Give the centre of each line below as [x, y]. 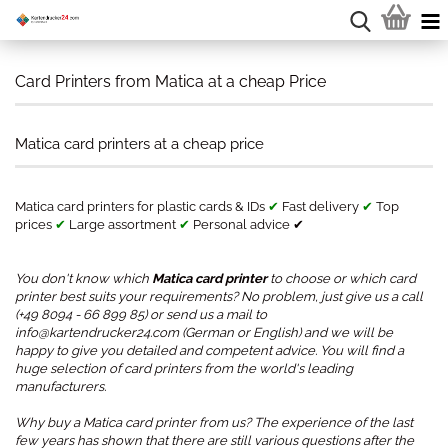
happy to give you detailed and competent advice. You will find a [209, 350]
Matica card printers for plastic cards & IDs [141, 206]
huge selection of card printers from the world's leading [184, 368]
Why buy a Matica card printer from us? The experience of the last [214, 422]
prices [35, 224]
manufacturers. [60, 386]
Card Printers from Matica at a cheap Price [170, 81]
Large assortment [122, 224]
